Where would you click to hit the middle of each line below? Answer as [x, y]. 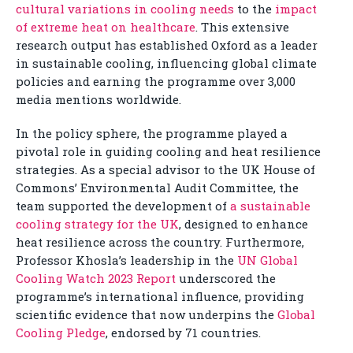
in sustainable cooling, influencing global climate [166, 63]
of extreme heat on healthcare [106, 27]
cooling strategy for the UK [97, 224]
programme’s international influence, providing [160, 297]
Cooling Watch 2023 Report [96, 279]
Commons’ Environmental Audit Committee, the [157, 188]
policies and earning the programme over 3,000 [156, 82]
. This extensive [242, 27]
